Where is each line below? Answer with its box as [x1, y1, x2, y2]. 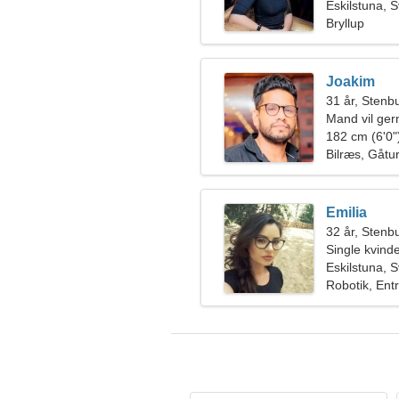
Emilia [326, 205, 367, 220]
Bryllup [326, 16, 364, 30]
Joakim [326, 74, 375, 89]
